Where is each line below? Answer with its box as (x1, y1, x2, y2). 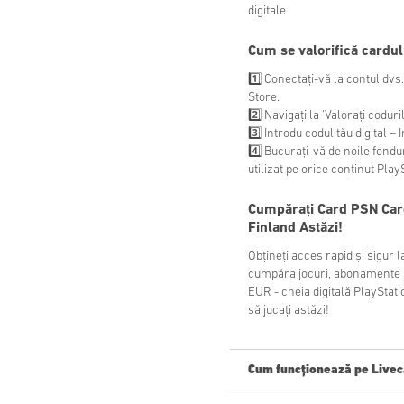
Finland (248, 221, 296, 236)
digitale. (248, 5, 289, 19)
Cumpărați (248, 203, 317, 218)
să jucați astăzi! (248, 304, 329, 318)
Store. (248, 91, 280, 106)
